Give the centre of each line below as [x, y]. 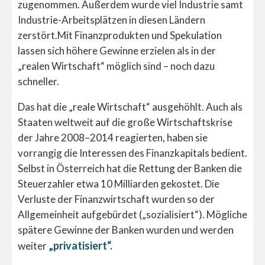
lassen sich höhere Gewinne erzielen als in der [117, 50]
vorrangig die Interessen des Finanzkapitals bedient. [132, 153]
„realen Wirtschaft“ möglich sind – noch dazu [116, 66]
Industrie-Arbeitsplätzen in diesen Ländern [112, 20]
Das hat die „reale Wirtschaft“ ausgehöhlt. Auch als [130, 106]
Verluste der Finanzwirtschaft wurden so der [116, 199]
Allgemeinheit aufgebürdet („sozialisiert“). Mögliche [132, 214]
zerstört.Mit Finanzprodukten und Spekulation [120, 35]
